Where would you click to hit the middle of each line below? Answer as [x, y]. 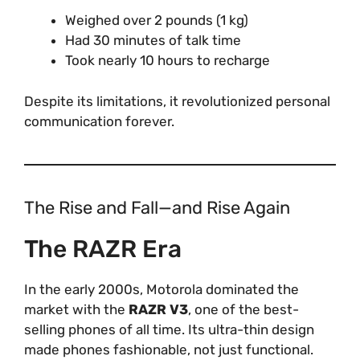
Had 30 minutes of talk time [153, 40]
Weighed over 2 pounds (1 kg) [157, 20]
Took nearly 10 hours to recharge [168, 60]
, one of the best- [243, 309]
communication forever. [99, 121]
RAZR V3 [158, 309]
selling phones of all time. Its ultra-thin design [169, 329]
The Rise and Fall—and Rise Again [157, 207]
